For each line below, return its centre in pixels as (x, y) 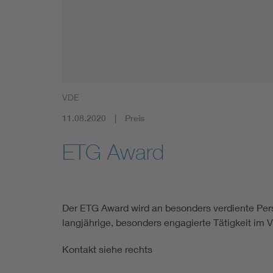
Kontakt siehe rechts (107, 249)
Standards (119, 45)
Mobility (114, 10)
